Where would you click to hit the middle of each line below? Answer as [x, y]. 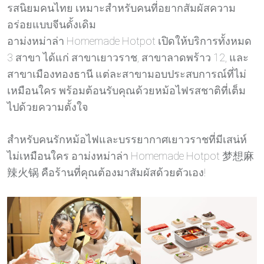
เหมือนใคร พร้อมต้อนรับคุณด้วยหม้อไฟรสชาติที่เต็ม [126, 90]
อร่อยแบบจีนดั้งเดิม [52, 24]
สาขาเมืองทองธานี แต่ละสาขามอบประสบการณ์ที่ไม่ [127, 74]
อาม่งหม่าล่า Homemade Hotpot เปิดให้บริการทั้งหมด [129, 41]
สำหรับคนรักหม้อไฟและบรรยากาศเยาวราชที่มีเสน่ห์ [127, 139]
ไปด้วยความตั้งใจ [48, 107]
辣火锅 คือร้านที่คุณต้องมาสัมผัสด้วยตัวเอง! [106, 172]
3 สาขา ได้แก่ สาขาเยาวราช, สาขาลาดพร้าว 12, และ [128, 57]
